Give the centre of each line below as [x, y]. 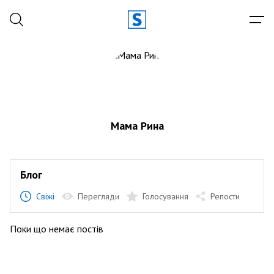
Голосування [165, 196]
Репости [225, 196]
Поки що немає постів [57, 229]
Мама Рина [137, 126]
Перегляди [98, 196]
